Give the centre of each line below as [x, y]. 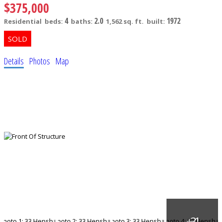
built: [157, 22]
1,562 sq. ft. [125, 22]
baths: [83, 22]
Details [14, 61]
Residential [23, 22]
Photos [40, 61]
